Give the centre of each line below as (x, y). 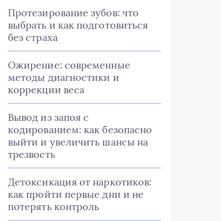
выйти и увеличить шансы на (78, 142)
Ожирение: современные (69, 65)
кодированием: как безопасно (80, 129)
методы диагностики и (64, 77)
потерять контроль (54, 206)
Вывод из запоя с (49, 117)
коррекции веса (46, 90)
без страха (33, 37)
